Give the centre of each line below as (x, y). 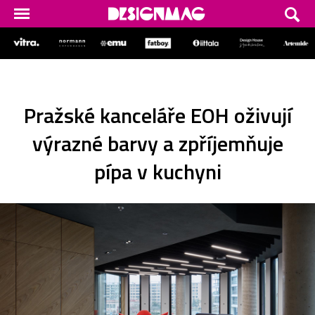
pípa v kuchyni (157, 171)
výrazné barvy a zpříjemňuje (157, 143)
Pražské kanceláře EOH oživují (157, 115)
